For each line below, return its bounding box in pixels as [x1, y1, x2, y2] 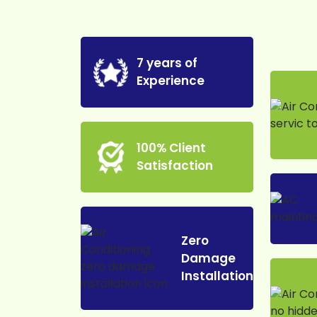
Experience [137, 72, 205, 90]
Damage [180, 249, 236, 267]
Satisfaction [137, 157, 214, 175]
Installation [180, 267, 253, 284]
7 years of [137, 54, 198, 72]
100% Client [137, 139, 207, 157]
